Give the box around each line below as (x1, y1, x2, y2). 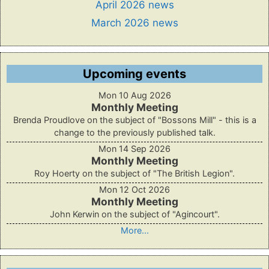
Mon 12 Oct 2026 (99, 184, 170, 195)
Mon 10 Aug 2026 (98, 90, 171, 100)
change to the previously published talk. (53, 127, 216, 138)
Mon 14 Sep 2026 (98, 144, 171, 154)
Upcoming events (83, 67, 186, 81)
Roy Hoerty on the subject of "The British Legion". (34, 168, 235, 178)
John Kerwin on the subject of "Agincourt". (49, 209, 220, 219)
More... (120, 225, 149, 235)
